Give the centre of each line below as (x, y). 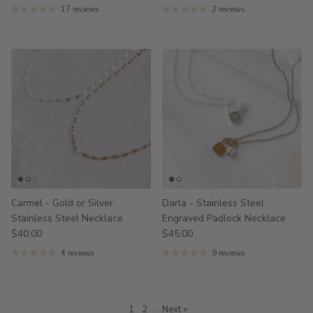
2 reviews (228, 9)
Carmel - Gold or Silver (62, 203)
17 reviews (79, 9)
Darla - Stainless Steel (213, 203)
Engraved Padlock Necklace (224, 218)
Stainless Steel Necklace (67, 218)
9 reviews (228, 253)
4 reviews (77, 253)
